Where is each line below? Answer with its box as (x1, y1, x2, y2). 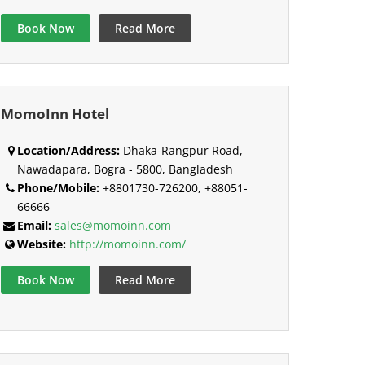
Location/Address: (16, 143, 120, 159)
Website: (16, 236, 66, 253)
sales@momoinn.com (54, 218, 171, 234)
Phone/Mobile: (16, 180, 99, 196)
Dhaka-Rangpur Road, (119, 143, 243, 159)
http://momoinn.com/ (68, 236, 186, 253)
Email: (16, 218, 51, 234)
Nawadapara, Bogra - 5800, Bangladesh (16, 161, 233, 178)
